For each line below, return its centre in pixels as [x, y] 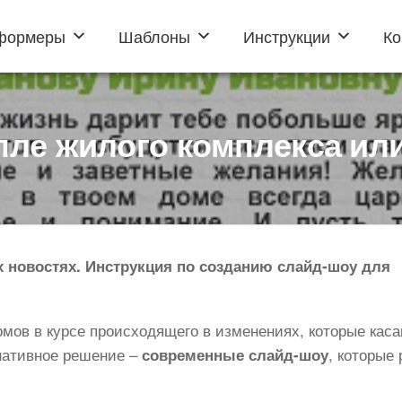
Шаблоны [155, 36]
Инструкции [287, 36]
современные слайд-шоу [235, 354]
